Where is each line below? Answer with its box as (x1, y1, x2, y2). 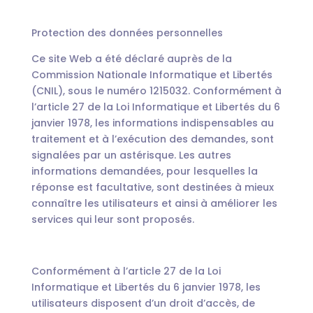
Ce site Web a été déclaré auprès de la (31, 52, 232, 66)
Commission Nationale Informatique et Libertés (31, 68, 272, 82)
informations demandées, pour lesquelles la (31, 164, 258, 178)
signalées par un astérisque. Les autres (31, 148, 231, 162)
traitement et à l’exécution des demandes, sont (31, 132, 274, 146)
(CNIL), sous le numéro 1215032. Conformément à (31, 84, 282, 98)
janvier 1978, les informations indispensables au (31, 116, 274, 130)
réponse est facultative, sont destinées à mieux (31, 180, 274, 194)
